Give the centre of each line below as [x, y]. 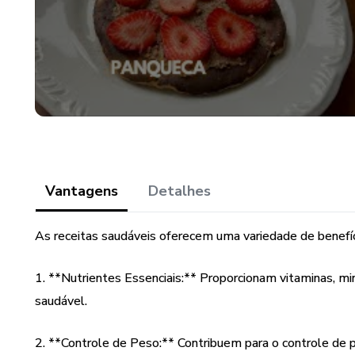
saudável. [61, 301]
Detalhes [179, 191]
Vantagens [82, 191]
